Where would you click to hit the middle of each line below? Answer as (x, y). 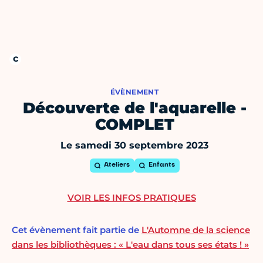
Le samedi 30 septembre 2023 (134, 146)
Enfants (161, 166)
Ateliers (117, 166)
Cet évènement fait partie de (77, 230)
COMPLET (134, 125)
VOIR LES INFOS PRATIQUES (131, 198)
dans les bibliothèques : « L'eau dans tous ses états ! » (130, 245)
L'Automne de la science (196, 230)
